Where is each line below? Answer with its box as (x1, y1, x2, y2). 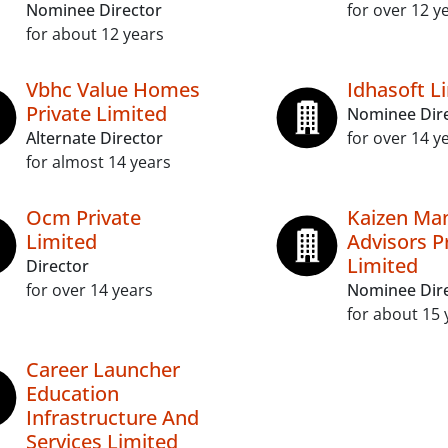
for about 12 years (26, 23, 164, 45)
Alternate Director (26, 127, 163, 149)
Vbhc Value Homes (26, 76, 200, 103)
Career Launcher (26, 356, 180, 383)
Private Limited (26, 100, 167, 127)
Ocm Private (26, 204, 141, 231)
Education (26, 380, 119, 407)
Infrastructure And (26, 404, 199, 431)
